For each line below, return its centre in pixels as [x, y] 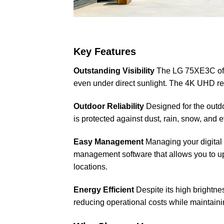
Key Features [105, 52]
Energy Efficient [104, 189]
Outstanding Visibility [114, 71]
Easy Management [108, 141]
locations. [90, 166]
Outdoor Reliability [109, 106]
